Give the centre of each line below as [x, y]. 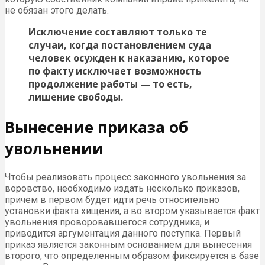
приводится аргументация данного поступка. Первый [123, 234]
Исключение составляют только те [118, 32]
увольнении [54, 148]
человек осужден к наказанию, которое [129, 58]
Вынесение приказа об [96, 127]
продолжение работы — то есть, [110, 84]
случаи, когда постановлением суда [120, 45]
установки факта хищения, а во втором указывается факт [132, 211]
